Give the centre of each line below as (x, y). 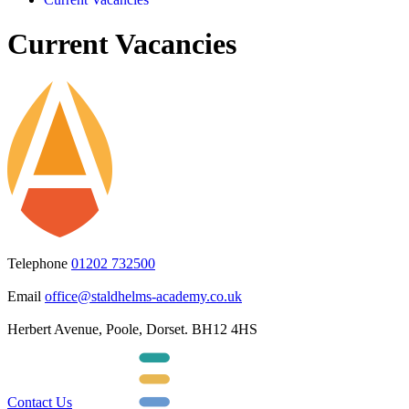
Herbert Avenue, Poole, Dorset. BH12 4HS (132, 329)
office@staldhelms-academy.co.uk (143, 296)
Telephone (37, 263)
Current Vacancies (122, 44)
